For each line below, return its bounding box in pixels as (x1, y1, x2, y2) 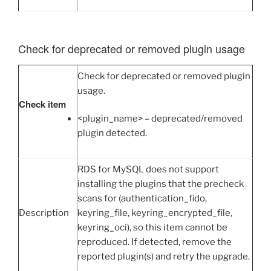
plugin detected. (77, 128, 147, 139)
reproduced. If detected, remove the (77, 236, 232, 247)
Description (19, 207, 69, 218)
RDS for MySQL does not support (77, 163, 219, 175)
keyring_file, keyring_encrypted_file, (77, 207, 232, 218)
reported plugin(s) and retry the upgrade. (77, 250, 250, 262)
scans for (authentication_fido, (77, 192, 207, 204)
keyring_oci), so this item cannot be (77, 221, 227, 233)
